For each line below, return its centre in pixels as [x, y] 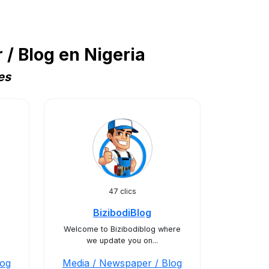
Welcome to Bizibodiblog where [122, 229]
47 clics [122, 191]
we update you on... [122, 240]
